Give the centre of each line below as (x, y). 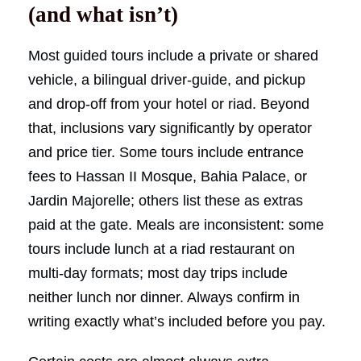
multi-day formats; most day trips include (158, 273)
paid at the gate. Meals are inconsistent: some (176, 224)
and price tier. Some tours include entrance (166, 152)
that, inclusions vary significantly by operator (170, 128)
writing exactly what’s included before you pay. (177, 321)
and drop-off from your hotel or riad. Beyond (169, 104)
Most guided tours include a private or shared (173, 55)
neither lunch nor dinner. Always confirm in (164, 297)
